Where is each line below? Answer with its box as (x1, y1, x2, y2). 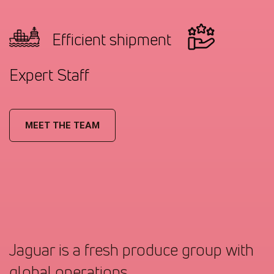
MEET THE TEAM (25, 119, 100, 131)
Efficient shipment (52, 29, 186, 51)
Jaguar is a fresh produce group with (9, 239, 254, 261)
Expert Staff (9, 64, 89, 86)
